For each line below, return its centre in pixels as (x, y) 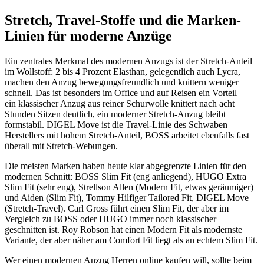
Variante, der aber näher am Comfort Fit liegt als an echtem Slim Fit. (131, 240)
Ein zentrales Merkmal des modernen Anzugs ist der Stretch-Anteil (128, 61)
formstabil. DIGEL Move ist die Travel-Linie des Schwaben (116, 124)
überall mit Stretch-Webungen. (61, 146)
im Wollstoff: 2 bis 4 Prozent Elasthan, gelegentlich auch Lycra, (123, 71)
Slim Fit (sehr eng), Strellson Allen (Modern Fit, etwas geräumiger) (129, 187)
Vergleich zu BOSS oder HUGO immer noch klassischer (110, 219)
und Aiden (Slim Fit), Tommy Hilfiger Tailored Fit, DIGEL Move (127, 197)
